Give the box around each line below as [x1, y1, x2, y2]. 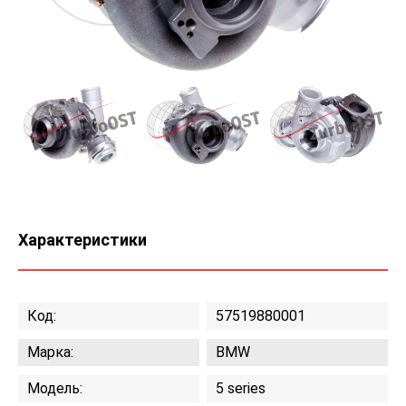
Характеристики [18, 230, 147, 250]
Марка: [27, 343, 73, 362]
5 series [216, 380, 266, 398]
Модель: [27, 380, 82, 398]
